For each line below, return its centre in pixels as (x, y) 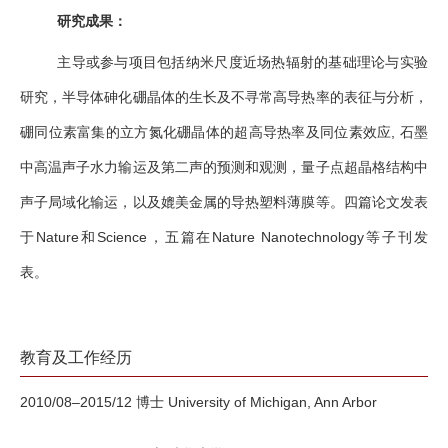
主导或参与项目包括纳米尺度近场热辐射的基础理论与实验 (242, 62)
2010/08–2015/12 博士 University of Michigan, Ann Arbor (198, 402)
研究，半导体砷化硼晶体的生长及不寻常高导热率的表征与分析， (224, 97)
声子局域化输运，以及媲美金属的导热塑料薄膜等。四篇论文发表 (224, 202)
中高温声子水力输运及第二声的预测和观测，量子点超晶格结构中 (224, 167)
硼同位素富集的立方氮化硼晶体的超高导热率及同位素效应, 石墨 (224, 132)
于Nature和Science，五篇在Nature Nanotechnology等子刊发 (224, 237)
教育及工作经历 (76, 358)
